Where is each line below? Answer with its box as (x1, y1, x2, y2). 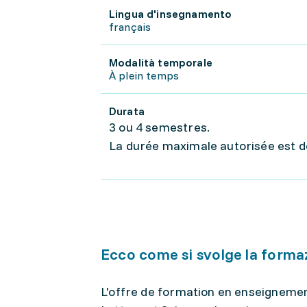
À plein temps (109, 69, 180, 82)
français (109, 20, 151, 34)
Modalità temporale (109, 56, 212, 69)
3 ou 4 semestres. (109, 119, 213, 135)
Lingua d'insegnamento (109, 7, 232, 21)
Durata (109, 104, 145, 118)
